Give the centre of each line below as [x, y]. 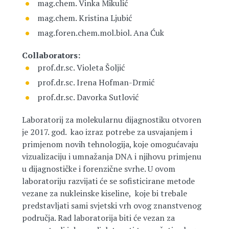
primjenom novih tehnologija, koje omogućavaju [110, 144]
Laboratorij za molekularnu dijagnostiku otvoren [111, 120]
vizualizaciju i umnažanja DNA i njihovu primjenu [111, 156]
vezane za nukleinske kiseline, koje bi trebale [104, 193]
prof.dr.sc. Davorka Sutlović [88, 97]
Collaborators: [51, 55]
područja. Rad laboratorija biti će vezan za [98, 218]
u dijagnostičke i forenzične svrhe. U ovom [98, 169]
